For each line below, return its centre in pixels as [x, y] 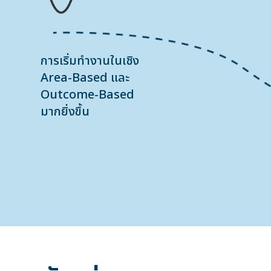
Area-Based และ [85, 78]
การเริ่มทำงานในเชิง [90, 61]
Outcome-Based [88, 95]
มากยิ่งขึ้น [65, 112]
